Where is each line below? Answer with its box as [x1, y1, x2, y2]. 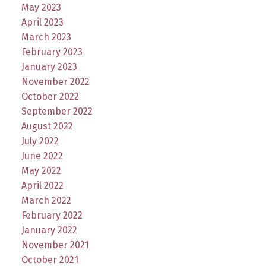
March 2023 [21, 31, 71, 43]
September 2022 [21, 106, 93, 118]
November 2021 [21, 239, 89, 251]
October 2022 [21, 91, 79, 103]
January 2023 [21, 61, 77, 73]
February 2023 [21, 46, 83, 58]
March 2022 [21, 195, 71, 207]
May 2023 [21, 2, 61, 14]
